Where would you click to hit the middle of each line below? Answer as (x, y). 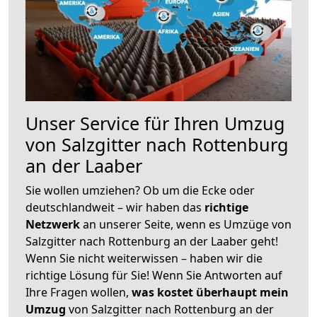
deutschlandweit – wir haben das (115, 207)
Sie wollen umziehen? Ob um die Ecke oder (140, 190)
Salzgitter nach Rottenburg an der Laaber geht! (152, 241)
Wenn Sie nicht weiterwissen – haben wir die (144, 258)
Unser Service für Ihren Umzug (155, 123)
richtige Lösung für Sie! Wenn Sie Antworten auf (154, 275)
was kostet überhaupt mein (210, 292)
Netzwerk (54, 224)
